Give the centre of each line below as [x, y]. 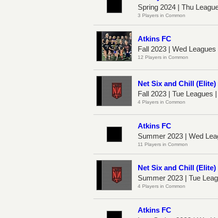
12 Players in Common [163, 57]
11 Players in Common [163, 144]
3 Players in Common [162, 15]
